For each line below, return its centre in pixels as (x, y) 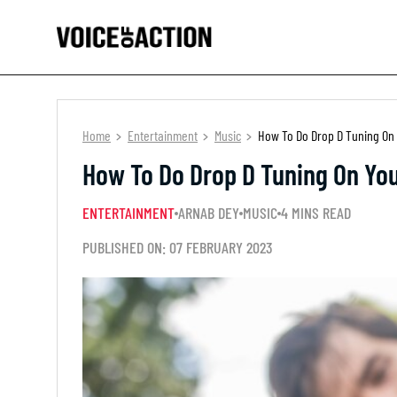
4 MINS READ (316, 213)
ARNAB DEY (209, 213)
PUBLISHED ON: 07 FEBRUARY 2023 (178, 247)
